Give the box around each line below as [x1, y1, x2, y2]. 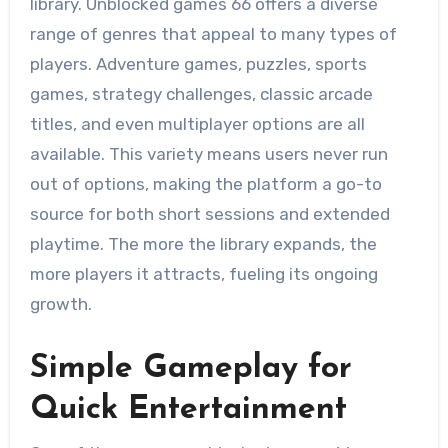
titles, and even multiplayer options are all [29, 114, 365, 135]
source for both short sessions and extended [29, 204, 390, 225]
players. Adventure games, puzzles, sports [29, 54, 367, 75]
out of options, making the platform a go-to [29, 174, 382, 195]
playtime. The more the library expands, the [29, 234, 377, 255]
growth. [29, 294, 92, 315]
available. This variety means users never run [29, 144, 388, 165]
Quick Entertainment [29, 394, 347, 427]
